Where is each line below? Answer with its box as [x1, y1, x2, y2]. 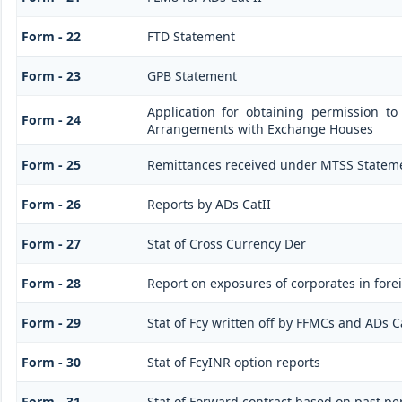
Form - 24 [21, 110, 81, 128]
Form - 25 [21, 155, 81, 173]
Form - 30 [21, 353, 81, 371]
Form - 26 [21, 195, 81, 213]
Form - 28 [21, 274, 81, 292]
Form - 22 [21, 27, 81, 45]
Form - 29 [21, 313, 81, 331]
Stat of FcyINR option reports [146, 353, 320, 371]
